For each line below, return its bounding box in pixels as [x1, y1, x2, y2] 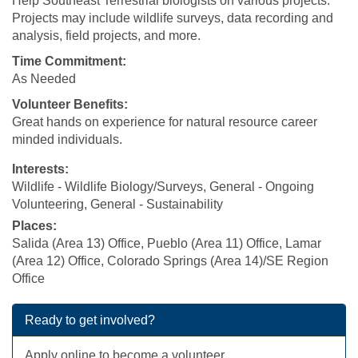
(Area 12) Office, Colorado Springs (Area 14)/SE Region [12, 254, 328, 268]
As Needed [12, 72, 76, 86]
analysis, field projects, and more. [12, 29, 201, 42]
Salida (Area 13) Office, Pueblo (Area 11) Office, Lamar [12, 237, 321, 250]
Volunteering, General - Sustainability [12, 197, 223, 211]
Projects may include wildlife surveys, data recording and [12, 11, 333, 25]
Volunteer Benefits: [12, 97, 128, 111]
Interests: [12, 162, 69, 176]
